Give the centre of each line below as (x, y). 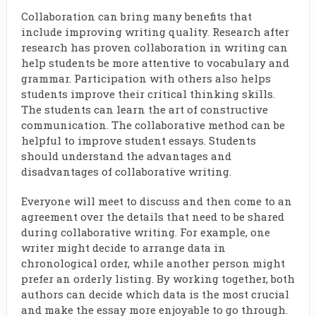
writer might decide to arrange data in (123, 248)
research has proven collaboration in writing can (154, 47)
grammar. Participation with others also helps (146, 78)
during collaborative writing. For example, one (145, 232)
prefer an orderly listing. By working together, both (158, 279)
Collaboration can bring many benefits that (136, 16)
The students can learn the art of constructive (144, 109)
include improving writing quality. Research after (155, 32)
